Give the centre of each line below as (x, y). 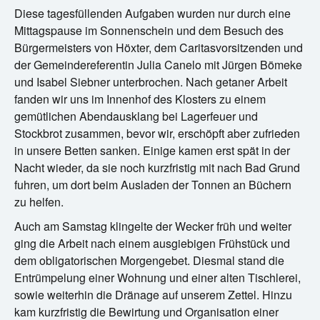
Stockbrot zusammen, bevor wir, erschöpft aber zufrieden (157, 133)
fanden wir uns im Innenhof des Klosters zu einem (140, 99)
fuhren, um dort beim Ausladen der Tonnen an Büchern (153, 184)
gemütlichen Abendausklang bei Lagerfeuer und (136, 116)
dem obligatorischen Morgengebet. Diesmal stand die (149, 260)
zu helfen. (39, 201)
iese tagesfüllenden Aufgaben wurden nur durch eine (157, 13)
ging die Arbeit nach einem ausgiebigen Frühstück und (152, 243)
